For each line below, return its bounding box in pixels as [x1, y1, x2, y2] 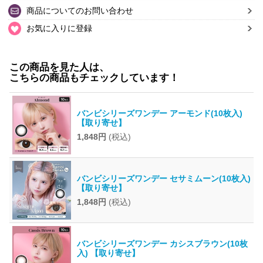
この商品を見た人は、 [9, 62, 109, 73]
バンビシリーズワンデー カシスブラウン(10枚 [76, 239, 248, 249]
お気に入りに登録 [26, 23, 92, 33]
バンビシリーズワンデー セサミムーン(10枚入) [76, 174, 251, 184]
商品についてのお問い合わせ [26, 6, 133, 16]
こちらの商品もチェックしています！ [9, 72, 179, 84]
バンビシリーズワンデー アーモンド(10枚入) [76, 109, 242, 119]
